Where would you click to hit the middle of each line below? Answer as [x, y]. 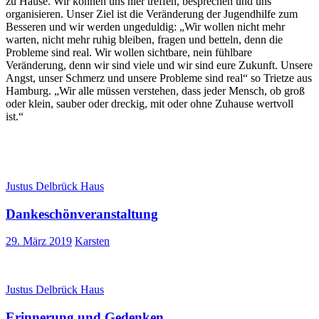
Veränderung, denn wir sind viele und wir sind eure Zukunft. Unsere [159, 65]
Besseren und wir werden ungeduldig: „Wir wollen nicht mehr [145, 26]
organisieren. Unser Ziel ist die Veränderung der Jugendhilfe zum [152, 14]
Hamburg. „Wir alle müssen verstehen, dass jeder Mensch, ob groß [155, 90]
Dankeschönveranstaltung [82, 214]
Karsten [92, 241]
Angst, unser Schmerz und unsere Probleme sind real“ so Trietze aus [159, 78]
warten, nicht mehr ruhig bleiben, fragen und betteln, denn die [144, 39]
